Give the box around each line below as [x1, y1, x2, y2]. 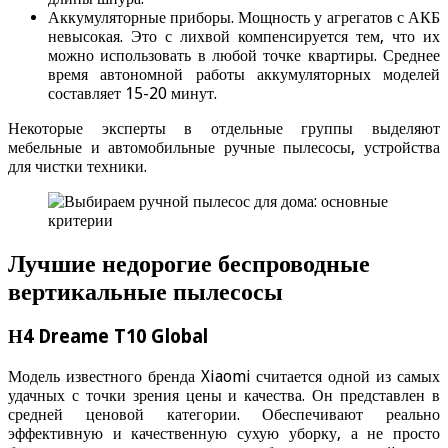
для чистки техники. [8, 157, 147, 177]
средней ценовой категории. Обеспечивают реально [8, 404, 440, 424]
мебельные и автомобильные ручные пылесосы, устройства [8, 138, 440, 158]
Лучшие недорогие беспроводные [8, 250, 370, 279]
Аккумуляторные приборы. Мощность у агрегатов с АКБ [48, 8, 440, 28]
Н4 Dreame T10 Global [8, 326, 208, 348]
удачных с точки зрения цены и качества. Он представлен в [8, 385, 440, 405]
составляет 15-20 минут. [48, 84, 217, 104]
